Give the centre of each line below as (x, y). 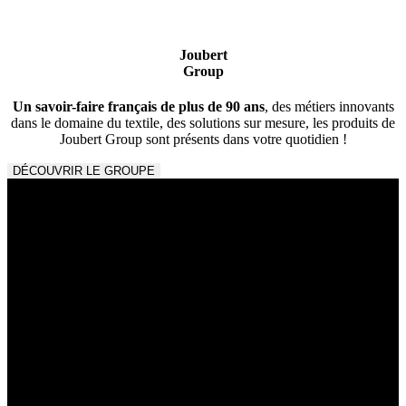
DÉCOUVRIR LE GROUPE (84, 171)
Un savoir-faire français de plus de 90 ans (138, 107)
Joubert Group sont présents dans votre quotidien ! (203, 140)
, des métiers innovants (329, 107)
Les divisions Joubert (106, 262)
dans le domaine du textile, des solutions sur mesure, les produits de (203, 123)
